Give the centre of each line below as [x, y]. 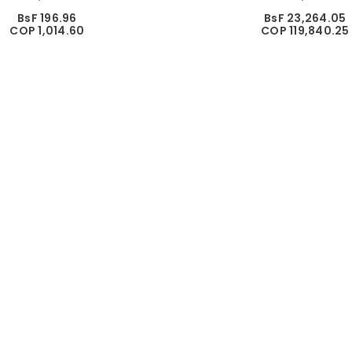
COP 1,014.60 [47, 30]
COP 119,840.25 [305, 30]
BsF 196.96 [47, 18]
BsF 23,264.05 [305, 18]
